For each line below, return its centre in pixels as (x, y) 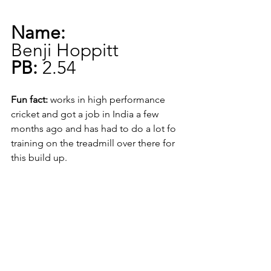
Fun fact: (29, 100)
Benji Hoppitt (65, 51)
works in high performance (108, 100)
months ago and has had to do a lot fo (95, 129)
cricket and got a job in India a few (86, 114)
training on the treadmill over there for (94, 143)
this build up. (39, 158)
